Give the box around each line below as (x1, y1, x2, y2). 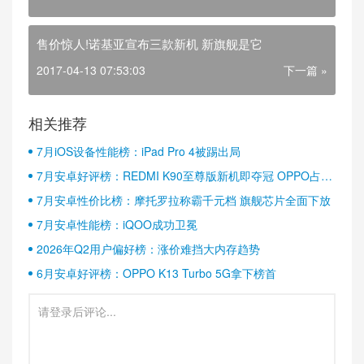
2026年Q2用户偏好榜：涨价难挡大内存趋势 (37, 240, 260, 257)
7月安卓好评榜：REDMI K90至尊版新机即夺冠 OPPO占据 (37, 167, 332, 184)
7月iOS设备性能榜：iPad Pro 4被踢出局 (37, 143, 240, 159)
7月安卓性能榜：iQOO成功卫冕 (37, 216, 197, 232)
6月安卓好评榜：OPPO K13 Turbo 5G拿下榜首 (37, 265, 276, 281)
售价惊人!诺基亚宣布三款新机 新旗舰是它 (37, 35, 262, 52)
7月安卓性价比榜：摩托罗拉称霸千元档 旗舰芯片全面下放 (37, 192, 331, 208)
